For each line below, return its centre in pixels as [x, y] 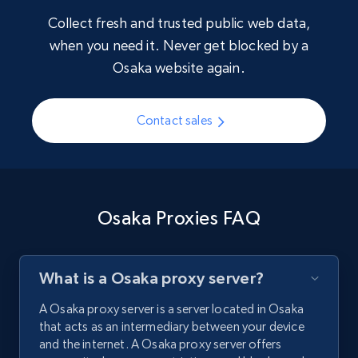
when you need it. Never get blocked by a [179, 46]
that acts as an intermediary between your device [172, 327]
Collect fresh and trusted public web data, [179, 23]
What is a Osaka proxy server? [152, 278]
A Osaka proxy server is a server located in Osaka [171, 309]
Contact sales [174, 121]
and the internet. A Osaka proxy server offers [161, 344]
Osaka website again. [179, 68]
